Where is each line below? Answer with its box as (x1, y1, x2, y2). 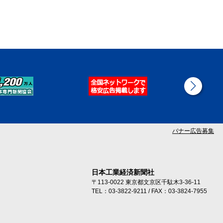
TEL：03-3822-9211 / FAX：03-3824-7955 (92, 188, 207, 195)
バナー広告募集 (172, 127, 214, 135)
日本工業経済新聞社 (92, 168, 154, 177)
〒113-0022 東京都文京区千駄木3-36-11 (92, 179, 201, 186)
